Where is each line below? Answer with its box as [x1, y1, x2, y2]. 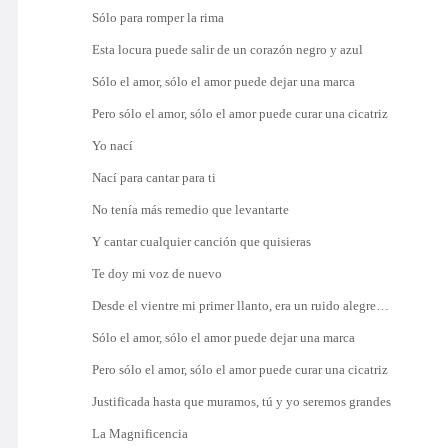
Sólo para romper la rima [92, 10, 225, 25]
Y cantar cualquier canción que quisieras [92, 234, 312, 249]
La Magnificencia [92, 426, 189, 441]
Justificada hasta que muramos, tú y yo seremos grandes [92, 394, 392, 409]
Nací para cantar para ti [92, 170, 217, 185]
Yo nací [92, 138, 134, 153]
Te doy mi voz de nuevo [92, 266, 223, 281]
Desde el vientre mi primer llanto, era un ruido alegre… [92, 298, 390, 313]
